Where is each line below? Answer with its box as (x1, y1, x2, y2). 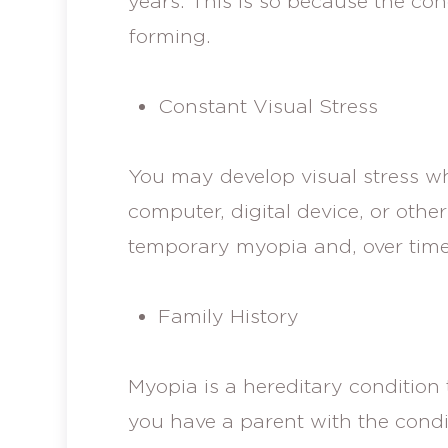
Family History (157, 305, 299, 326)
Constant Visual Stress (157, 95, 378, 116)
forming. (127, 25, 217, 46)
